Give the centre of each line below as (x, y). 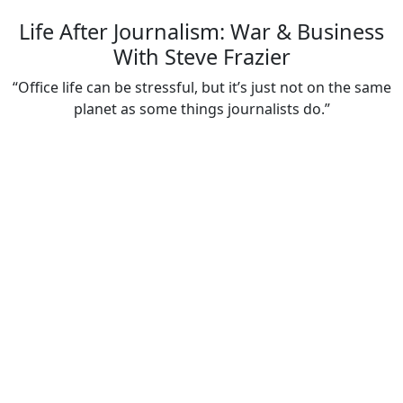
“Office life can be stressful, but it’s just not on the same (201, 88)
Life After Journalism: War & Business (201, 32)
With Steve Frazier (201, 57)
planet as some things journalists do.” (201, 109)
